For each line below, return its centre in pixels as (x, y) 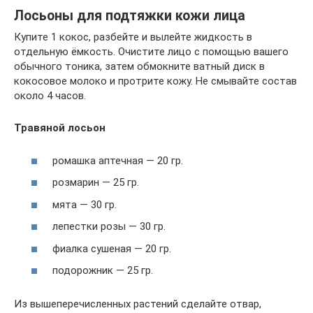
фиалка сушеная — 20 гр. (112, 248)
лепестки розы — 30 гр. (109, 226)
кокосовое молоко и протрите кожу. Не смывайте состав (155, 81)
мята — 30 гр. (85, 204)
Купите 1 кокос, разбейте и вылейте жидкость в (133, 37)
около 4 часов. (50, 96)
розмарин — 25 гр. (96, 182)
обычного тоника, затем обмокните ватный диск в (139, 66)
